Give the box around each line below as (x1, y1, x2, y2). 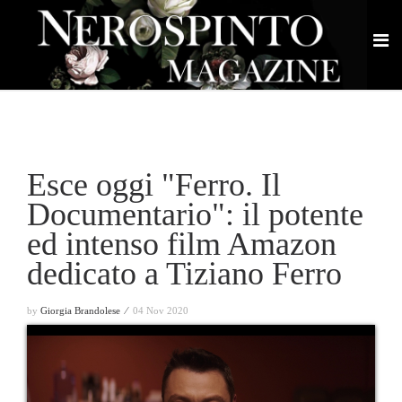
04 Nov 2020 (133, 305, 188, 316)
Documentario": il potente (27, 197, 363, 232)
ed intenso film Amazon (27, 226, 336, 262)
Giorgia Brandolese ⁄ (40, 305, 130, 316)
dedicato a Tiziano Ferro (27, 256, 342, 292)
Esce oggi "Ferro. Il (27, 167, 281, 203)
